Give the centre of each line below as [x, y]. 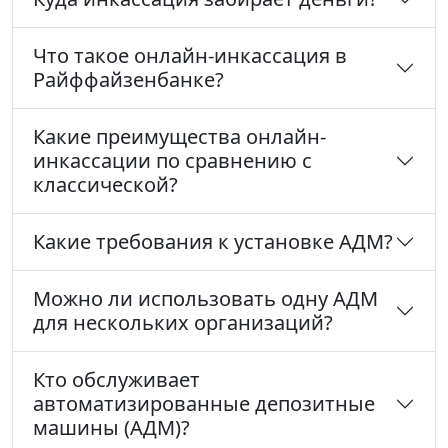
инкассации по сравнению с [172, 161]
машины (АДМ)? [111, 428]
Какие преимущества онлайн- [179, 137]
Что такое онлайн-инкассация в [190, 56]
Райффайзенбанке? [128, 80]
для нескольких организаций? [183, 323]
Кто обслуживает [116, 380]
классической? [105, 185]
